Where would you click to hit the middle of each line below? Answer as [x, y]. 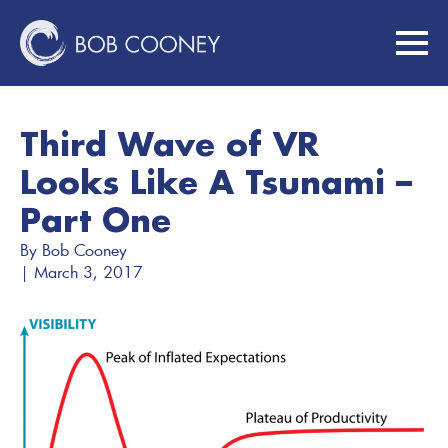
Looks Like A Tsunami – [216, 181]
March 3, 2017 [88, 271]
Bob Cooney [84, 249]
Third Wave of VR [169, 143]
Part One [95, 219]
